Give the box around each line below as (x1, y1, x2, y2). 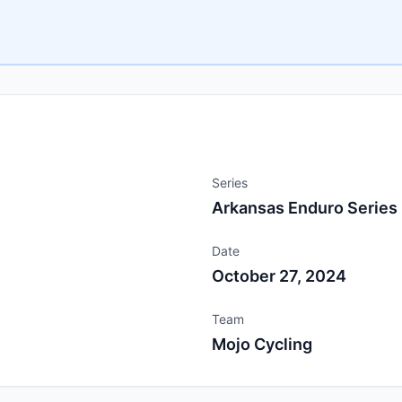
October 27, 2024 (212, 267, 346, 285)
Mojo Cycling (212, 335, 312, 354)
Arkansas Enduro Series (212, 198, 398, 217)
